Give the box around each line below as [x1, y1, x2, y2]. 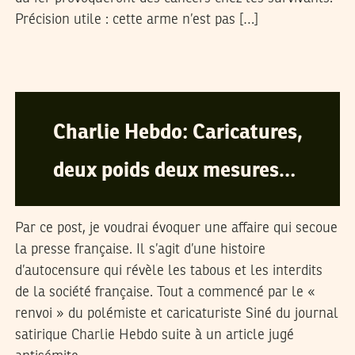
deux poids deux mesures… [52, 161, 296, 181]
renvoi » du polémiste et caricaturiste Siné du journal [14, 307, 338, 321]
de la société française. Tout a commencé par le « [14, 285, 315, 300]
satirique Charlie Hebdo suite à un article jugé [14, 328, 294, 342]
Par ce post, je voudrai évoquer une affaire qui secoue [14, 221, 338, 235]
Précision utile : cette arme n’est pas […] [14, 13, 258, 27]
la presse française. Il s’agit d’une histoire [14, 242, 265, 257]
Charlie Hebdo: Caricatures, [52, 123, 303, 143]
